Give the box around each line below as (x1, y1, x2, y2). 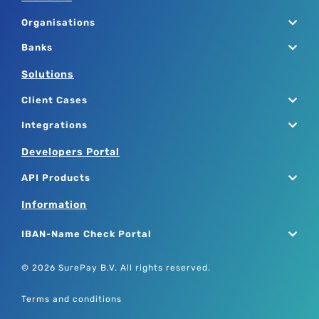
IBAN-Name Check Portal (21, 228, 152, 239)
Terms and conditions (21, 294, 122, 305)
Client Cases (21, 94, 88, 105)
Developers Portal (21, 145, 120, 158)
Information (21, 198, 87, 211)
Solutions (21, 68, 74, 80)
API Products (21, 172, 90, 183)
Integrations (21, 119, 88, 130)
